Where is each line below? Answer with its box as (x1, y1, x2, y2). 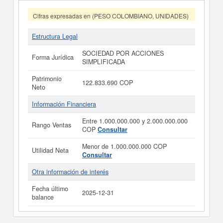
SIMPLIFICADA (82, 57, 125, 66)
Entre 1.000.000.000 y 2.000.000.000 (82, 116, 188, 125)
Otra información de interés (32, 167, 109, 176)
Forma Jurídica (32, 53, 74, 62)
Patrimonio (32, 74, 62, 83)
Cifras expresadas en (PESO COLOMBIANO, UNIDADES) (32, 11, 189, 20)
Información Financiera (32, 100, 96, 109)
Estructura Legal (32, 32, 78, 41)
